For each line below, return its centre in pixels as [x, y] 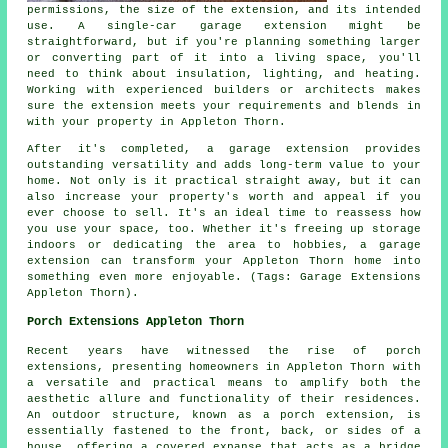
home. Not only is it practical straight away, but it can [224, 181]
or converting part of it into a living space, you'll [224, 58]
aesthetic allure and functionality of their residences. [224, 399]
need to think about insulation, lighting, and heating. [224, 74]
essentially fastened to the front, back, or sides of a [224, 431]
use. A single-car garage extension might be [224, 26]
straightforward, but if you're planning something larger [224, 42]
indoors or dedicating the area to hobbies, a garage [224, 245]
